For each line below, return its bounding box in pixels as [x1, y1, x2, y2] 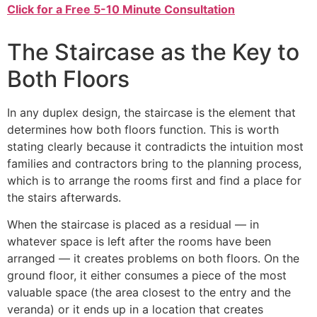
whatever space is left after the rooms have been [7, 234, 271, 249]
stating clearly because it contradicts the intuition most [7, 139, 304, 154]
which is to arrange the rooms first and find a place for [7, 173, 301, 188]
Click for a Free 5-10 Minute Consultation [7, 2, 235, 17]
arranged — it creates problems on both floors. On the [7, 251, 299, 266]
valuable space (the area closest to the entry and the [7, 285, 291, 300]
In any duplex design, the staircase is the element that [7, 105, 296, 120]
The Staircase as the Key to [7, 38, 299, 67]
